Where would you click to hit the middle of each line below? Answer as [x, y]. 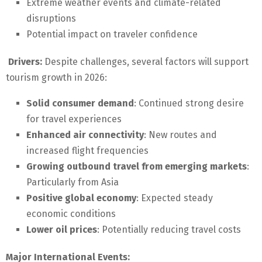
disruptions [51, 19]
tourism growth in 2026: [56, 78]
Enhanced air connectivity [85, 135]
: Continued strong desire [189, 104]
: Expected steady [175, 198]
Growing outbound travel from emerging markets [137, 167]
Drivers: [24, 62]
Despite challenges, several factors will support [145, 62]
